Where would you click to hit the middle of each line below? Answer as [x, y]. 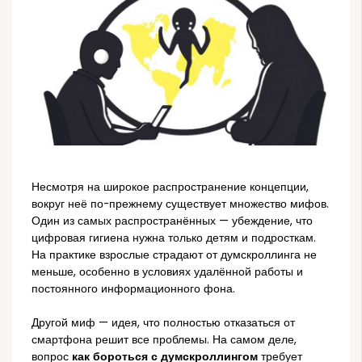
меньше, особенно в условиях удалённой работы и [168, 272]
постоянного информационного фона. [134, 289]
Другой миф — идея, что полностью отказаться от [164, 322]
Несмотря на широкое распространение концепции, [170, 187]
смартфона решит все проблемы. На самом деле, [164, 339]
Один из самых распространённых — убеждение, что [173, 221]
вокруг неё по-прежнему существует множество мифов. [181, 204]
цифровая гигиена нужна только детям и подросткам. [174, 238]
